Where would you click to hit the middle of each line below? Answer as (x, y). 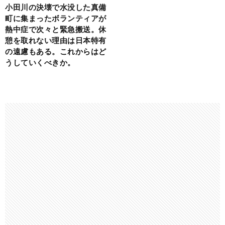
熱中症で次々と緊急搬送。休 (56, 29)
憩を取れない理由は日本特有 (56, 40)
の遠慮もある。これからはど (56, 51)
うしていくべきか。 (40, 62)
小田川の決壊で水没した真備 (56, 7)
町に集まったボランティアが (56, 18)
